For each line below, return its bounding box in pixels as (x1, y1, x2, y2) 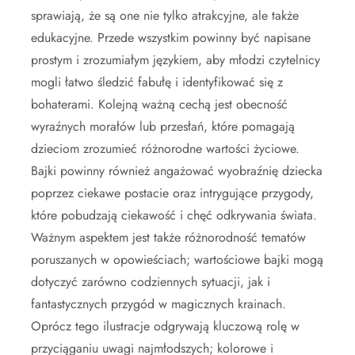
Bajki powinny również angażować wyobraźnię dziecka (31, 161, 323, 180)
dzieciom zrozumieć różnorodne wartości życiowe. (31, 139, 300, 158)
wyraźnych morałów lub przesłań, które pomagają (31, 116, 295, 136)
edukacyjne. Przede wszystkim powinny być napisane (31, 28, 311, 47)
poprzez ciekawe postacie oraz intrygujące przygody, (31, 183, 314, 202)
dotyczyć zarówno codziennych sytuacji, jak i (31, 272, 270, 291)
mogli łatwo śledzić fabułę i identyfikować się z (31, 72, 283, 91)
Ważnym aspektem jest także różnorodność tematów (31, 227, 306, 246)
